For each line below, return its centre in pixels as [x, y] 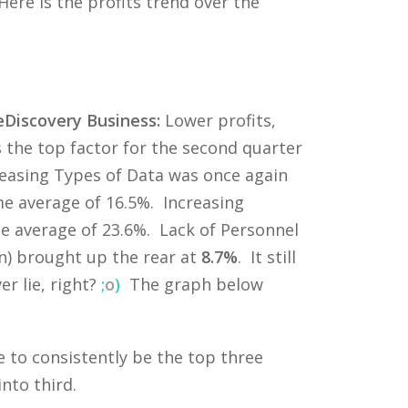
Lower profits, [218, 120]
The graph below [191, 284]
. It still [266, 256]
